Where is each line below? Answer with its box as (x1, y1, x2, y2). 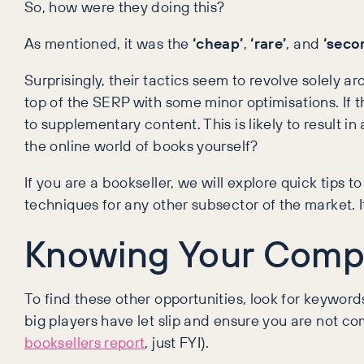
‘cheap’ (193, 32, 244, 55)
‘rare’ (250, 32, 287, 55)
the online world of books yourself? (24, 135, 258, 157)
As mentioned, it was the (24, 32, 193, 54)
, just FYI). (145, 331, 210, 353)
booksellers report (24, 331, 145, 353)
